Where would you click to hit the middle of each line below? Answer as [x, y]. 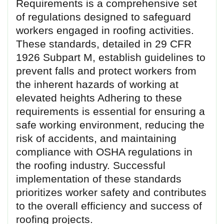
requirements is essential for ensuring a [110, 111]
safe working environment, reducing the [110, 124]
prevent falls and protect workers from [106, 70]
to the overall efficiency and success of [109, 205]
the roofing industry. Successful [91, 165]
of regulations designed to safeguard [103, 16]
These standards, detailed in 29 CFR [104, 43]
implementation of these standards [99, 178]
